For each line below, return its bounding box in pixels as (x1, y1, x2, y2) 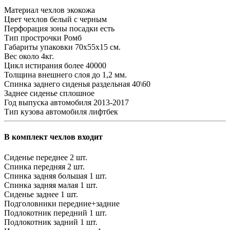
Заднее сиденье (4, 89, 57, 98)
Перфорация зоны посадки (4, 24, 98, 33)
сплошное (60, 89, 94, 98)
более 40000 (64, 61, 106, 70)
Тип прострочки (4, 33, 62, 43)
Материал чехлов (4, 6, 65, 15)
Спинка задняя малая (4, 180, 78, 189)
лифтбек (89, 107, 118, 117)
